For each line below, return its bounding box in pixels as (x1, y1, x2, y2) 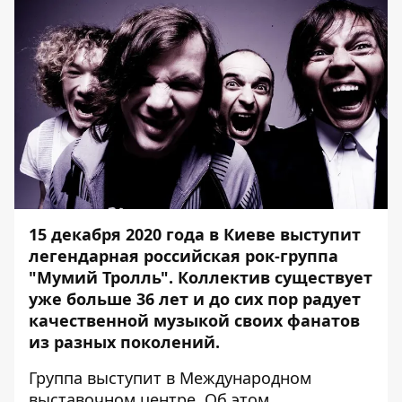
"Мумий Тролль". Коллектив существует (29, 267, 372, 288)
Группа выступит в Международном (29, 367, 311, 389)
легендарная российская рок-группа (29, 245, 338, 267)
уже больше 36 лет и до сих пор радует (29, 288, 361, 310)
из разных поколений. (29, 331, 224, 353)
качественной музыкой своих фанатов (29, 310, 360, 331)
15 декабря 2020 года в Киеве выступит (29, 223, 361, 245)
